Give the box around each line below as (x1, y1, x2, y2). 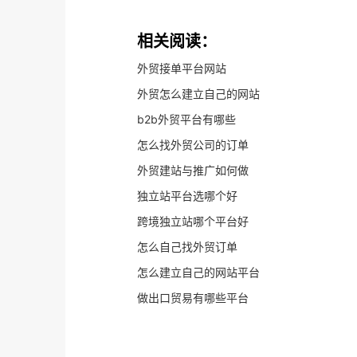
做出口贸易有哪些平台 (137, 291, 249, 304)
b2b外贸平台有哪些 (137, 112, 236, 126)
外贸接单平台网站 (137, 61, 226, 75)
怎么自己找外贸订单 (137, 240, 237, 253)
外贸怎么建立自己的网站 (137, 87, 260, 100)
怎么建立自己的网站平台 (137, 265, 260, 279)
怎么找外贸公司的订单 (137, 138, 249, 151)
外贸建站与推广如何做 (137, 163, 249, 177)
